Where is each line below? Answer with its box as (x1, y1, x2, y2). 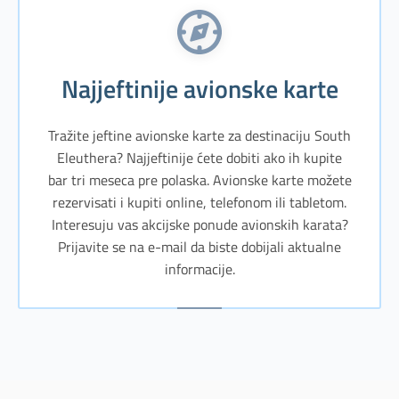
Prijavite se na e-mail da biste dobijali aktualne (58, 235, 341, 257)
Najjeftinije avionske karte (77, 69, 338, 109)
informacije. (164, 257, 235, 280)
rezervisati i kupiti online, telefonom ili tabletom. (53, 191, 346, 213)
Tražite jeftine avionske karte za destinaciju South (48, 124, 351, 146)
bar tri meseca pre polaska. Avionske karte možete (47, 168, 352, 191)
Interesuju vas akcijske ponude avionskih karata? (51, 213, 348, 235)
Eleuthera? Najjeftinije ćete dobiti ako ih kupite (57, 146, 342, 168)
